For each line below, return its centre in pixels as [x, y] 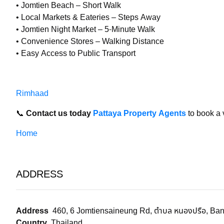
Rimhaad [32, 93]
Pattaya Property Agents [139, 113]
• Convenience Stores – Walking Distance [90, 41]
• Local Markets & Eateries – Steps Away [88, 17]
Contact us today [59, 113]
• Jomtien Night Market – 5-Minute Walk [85, 29]
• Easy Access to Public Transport [76, 53]
